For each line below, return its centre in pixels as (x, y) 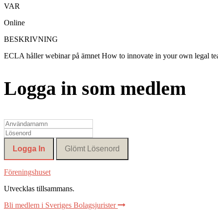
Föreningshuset (27, 172)
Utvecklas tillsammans (38, 188)
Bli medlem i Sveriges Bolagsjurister (61, 205)
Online (14, 23)
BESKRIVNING (31, 39)
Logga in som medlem (95, 88)
